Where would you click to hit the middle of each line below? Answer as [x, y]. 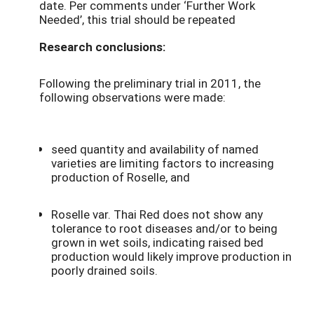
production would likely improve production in [171, 257]
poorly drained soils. [104, 271]
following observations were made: [132, 97]
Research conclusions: [102, 47]
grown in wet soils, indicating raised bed [157, 243]
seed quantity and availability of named [155, 149]
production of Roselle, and [121, 177]
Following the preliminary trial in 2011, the [150, 83]
